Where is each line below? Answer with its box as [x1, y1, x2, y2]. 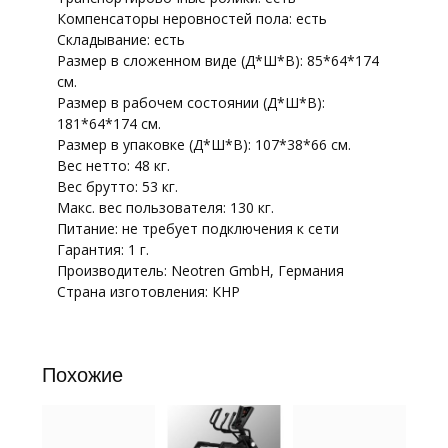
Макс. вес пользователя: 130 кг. [56, 197, 274, 217]
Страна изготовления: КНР [56, 281, 240, 301]
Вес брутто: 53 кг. [56, 176, 178, 196]
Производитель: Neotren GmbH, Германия [56, 260, 344, 280]
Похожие [41, 363, 123, 386]
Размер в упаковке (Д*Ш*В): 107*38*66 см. [56, 134, 351, 154]
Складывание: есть [56, 29, 185, 49]
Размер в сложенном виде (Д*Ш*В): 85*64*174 [56, 50, 379, 70]
